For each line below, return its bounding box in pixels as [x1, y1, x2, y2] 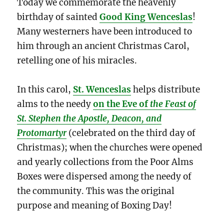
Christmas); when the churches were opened [17, 142, 203, 153]
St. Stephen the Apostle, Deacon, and [17, 113, 162, 124]
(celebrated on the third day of [66, 127, 196, 139]
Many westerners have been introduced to [17, 25, 192, 37]
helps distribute [133, 84, 200, 95]
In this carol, [17, 84, 73, 95]
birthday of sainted [17, 11, 100, 22]
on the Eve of [93, 98, 150, 110]
